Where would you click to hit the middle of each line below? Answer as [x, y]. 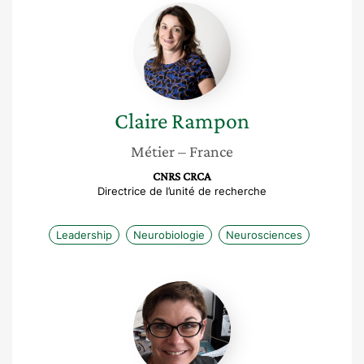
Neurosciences [264, 235]
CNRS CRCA [182, 176]
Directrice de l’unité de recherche [182, 191]
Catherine [211, 288]
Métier [153, 151]
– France [206, 151]
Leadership [84, 235]
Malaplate [211, 305]
